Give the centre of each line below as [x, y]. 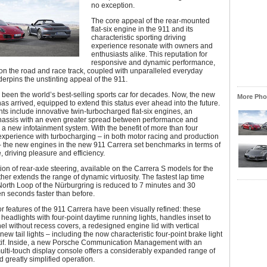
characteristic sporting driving [139, 38]
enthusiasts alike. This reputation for [149, 54]
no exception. [113, 5]
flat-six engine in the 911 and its [142, 29]
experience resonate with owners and [152, 46]
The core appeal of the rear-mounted [150, 21]
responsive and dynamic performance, [153, 63]
